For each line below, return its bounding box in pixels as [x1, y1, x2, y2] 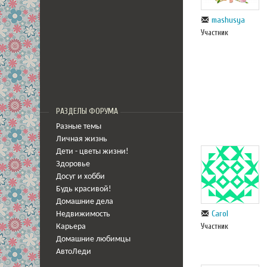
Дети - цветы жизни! [56, 148, 129, 156]
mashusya [212, 14, 245, 25]
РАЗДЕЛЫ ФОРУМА [56, 107, 118, 116]
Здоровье [56, 160, 90, 168]
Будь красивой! [56, 185, 111, 193]
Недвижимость [56, 210, 110, 218]
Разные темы [56, 123, 101, 131]
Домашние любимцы [56, 235, 131, 243]
